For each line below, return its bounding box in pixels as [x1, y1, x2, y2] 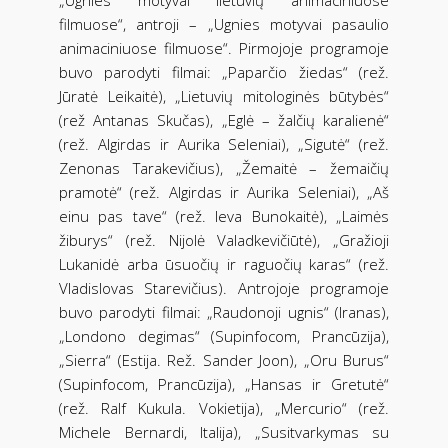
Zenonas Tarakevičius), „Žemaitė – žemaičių [59, 157, 389, 178]
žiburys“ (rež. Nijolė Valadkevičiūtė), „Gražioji [59, 229, 389, 250]
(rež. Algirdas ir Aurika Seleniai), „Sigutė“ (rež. [59, 133, 389, 154]
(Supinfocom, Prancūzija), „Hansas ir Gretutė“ [59, 373, 389, 394]
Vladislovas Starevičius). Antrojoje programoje [59, 277, 389, 298]
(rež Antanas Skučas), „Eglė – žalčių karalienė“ [59, 109, 389, 130]
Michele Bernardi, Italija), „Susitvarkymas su [59, 421, 389, 442]
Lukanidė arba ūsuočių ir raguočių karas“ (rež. [59, 253, 389, 274]
